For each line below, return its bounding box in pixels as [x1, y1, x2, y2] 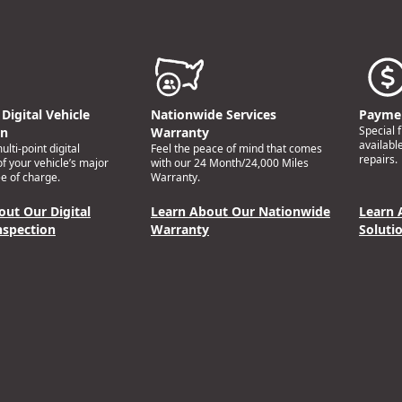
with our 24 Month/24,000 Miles [151, 155, 309, 171]
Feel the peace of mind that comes [151, 141, 322, 157]
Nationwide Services [151, 106, 276, 124]
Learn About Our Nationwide [151, 203, 330, 221]
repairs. [359, 152, 398, 168]
